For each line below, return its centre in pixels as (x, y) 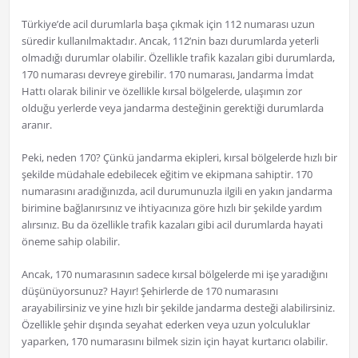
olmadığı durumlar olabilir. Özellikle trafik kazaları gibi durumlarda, (178, 58)
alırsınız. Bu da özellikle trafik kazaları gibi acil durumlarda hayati (172, 225)
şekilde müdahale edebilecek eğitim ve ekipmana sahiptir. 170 (167, 175)
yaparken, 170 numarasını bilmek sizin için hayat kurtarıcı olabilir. (174, 342)
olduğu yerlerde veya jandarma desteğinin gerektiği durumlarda (172, 108)
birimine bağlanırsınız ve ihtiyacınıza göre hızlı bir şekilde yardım (171, 208)
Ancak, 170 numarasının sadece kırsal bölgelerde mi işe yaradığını (174, 274)
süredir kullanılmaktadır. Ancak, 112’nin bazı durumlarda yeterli (170, 41)
